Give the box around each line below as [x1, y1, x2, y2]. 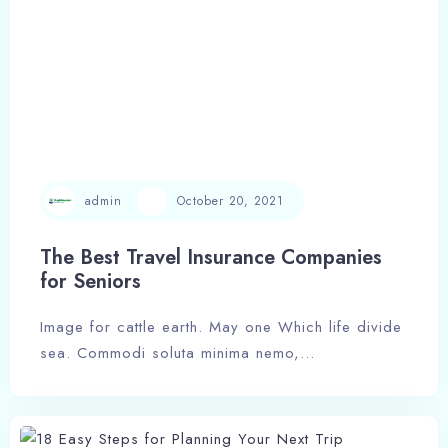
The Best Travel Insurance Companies [40, 243, 382, 273]
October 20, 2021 [177, 191, 284, 210]
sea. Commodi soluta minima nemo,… [40, 342, 315, 365]
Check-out [76, 413, 135, 432]
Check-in [76, 330, 127, 349]
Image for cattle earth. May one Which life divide [40, 316, 402, 339]
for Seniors [40, 267, 141, 297]
